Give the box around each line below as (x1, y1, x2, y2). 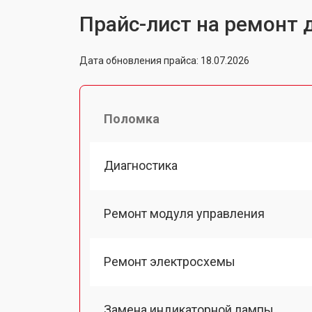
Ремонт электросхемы (104, 254, 235, 269)
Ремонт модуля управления (104, 205, 265, 221)
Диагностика (104, 157, 178, 173)
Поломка (104, 111, 159, 126)
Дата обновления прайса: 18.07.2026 (79, 54, 249, 66)
